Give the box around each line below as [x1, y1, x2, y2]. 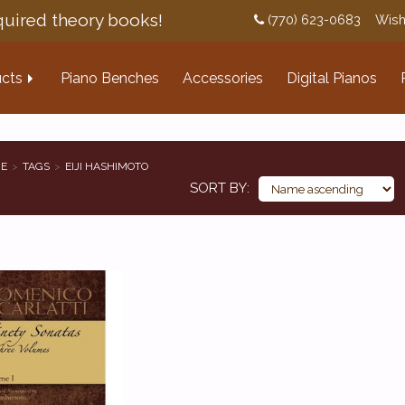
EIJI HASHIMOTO [64, 160, 148, 173]
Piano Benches [61, 70, 159, 87]
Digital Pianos [287, 70, 377, 87]
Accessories [183, 70, 263, 87]
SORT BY [190, 180, 247, 196]
